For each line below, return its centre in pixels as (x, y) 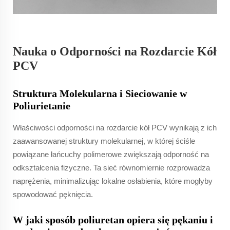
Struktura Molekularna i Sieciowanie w (100, 93)
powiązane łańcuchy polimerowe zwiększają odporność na (111, 154)
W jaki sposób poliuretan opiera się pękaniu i (113, 219)
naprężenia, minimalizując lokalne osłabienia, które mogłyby (113, 181)
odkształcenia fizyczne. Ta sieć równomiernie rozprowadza (111, 167)
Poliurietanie (42, 106)
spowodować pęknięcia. (53, 194)
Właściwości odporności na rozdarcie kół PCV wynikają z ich (115, 127)
